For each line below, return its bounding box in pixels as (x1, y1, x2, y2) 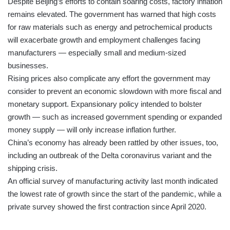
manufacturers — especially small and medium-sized (8, 48, 186, 57)
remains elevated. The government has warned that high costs (8, 9, 216, 18)
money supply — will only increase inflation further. (8, 125, 176, 134)
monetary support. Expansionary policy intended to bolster (8, 99, 202, 108)
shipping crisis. (8, 163, 57, 172)
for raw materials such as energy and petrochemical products (8, 22, 213, 31)
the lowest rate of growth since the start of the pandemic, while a (8, 189, 221, 198)
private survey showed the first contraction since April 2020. (8, 202, 206, 211)
